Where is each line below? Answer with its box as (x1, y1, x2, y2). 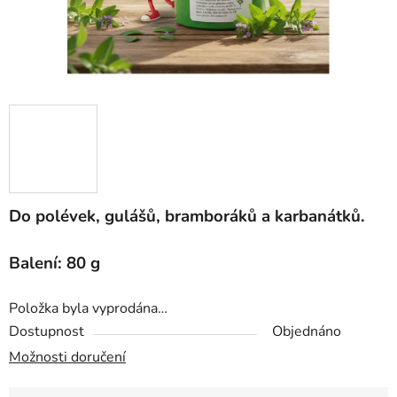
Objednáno (272, 322, 341, 342)
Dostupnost (9, 322, 84, 342)
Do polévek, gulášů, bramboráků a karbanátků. (9, 205, 365, 229)
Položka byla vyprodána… (9, 299, 167, 319)
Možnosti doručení (9, 347, 126, 368)
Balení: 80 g (9, 252, 100, 276)
